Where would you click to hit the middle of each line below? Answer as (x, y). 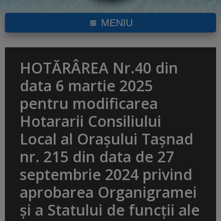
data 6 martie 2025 (86, 86)
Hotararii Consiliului (91, 121)
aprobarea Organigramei (108, 192)
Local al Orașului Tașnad (107, 139)
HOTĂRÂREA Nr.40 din (99, 68)
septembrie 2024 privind (106, 175)
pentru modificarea (89, 104)
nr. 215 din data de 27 (97, 157)
